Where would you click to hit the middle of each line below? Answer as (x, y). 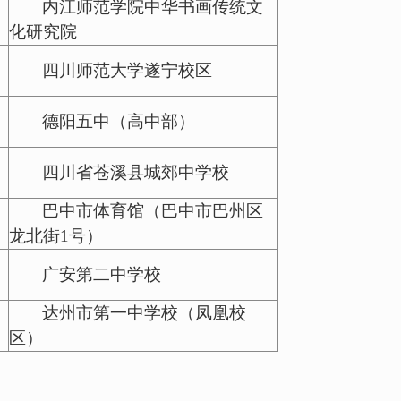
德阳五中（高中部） (119, 121)
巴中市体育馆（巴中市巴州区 (153, 211)
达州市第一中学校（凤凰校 (145, 313)
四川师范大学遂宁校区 (128, 70)
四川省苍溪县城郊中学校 (136, 172)
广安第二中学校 (102, 274)
